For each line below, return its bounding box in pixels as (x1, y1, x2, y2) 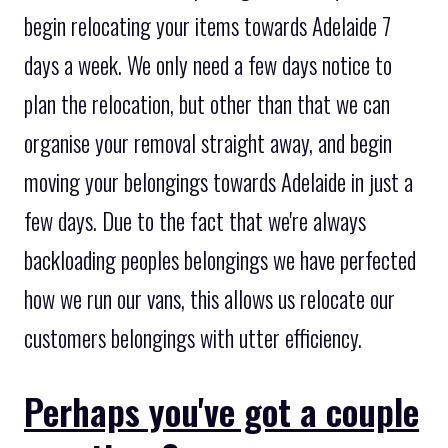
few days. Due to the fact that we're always (24, 203, 366, 238)
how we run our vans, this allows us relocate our (24, 281, 395, 316)
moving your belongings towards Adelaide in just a (24, 164, 413, 199)
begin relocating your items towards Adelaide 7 (24, 8, 391, 43)
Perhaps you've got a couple (24, 383, 419, 437)
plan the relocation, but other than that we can (24, 86, 390, 121)
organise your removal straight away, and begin (24, 125, 392, 160)
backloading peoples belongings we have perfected (24, 242, 416, 277)
